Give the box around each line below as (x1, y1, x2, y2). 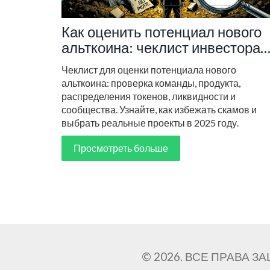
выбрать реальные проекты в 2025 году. (61, 116, 239, 128)
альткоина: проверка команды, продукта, (61, 77, 240, 89)
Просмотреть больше (74, 142, 168, 154)
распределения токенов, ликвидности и (61, 90, 236, 102)
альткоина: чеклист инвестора (61, 38, 260, 56)
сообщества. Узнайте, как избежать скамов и (61, 103, 257, 115)
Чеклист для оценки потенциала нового (61, 63, 236, 75)
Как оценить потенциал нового (61, 22, 262, 40)
